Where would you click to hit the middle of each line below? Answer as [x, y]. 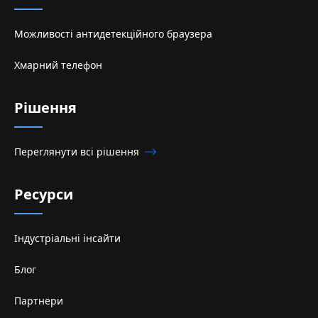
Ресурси [44, 194]
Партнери [39, 300]
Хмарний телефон [58, 65]
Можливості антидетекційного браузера [113, 33]
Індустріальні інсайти [67, 238]
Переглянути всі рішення [77, 151]
